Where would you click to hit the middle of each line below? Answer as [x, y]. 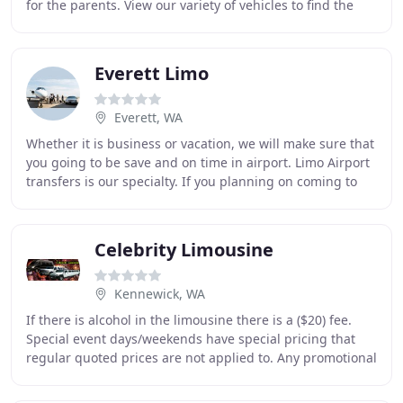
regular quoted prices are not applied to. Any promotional [201, 358]
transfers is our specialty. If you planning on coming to [192, 181]
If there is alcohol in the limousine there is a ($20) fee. [189, 320]
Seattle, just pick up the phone [118, 200]
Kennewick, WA [160, 294]
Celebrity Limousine [184, 250]
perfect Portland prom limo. [110, 24]
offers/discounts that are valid [117, 376]
